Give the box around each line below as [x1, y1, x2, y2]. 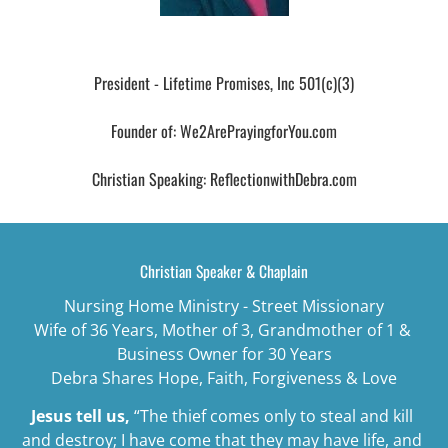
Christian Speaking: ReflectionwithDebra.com [91, 166, 357, 191]
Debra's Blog [155, 26, 293, 60]
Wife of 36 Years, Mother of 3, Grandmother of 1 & [33, 318, 415, 341]
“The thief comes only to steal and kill [134, 404, 417, 427]
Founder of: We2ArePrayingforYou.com [111, 118, 337, 143]
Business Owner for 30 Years [116, 342, 332, 365]
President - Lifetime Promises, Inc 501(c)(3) [94, 70, 354, 95]
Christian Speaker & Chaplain [140, 258, 308, 283]
